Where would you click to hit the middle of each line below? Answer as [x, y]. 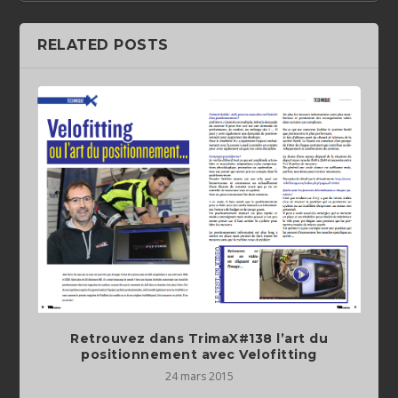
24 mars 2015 [199, 377]
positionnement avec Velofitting [199, 355]
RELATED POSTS [103, 45]
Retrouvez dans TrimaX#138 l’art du [199, 339]
